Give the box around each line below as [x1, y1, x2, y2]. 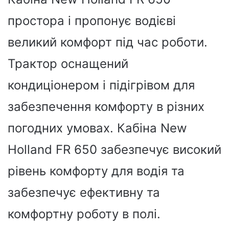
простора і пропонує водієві [8, 13, 176, 28]
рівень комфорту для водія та [8, 163, 185, 178]
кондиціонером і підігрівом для [8, 77, 195, 93]
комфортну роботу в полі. [8, 206, 161, 221]
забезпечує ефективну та [8, 185, 160, 200]
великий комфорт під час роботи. [8, 34, 208, 50]
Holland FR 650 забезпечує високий [8, 142, 221, 157]
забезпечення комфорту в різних [8, 99, 204, 114]
